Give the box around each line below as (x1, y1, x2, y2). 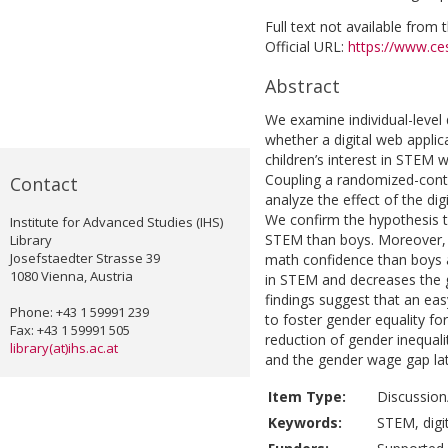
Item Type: (268, 387, 346, 407)
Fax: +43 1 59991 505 (10, 321, 130, 340)
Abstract (265, 74, 340, 99)
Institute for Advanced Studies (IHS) (10, 213, 223, 232)
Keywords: (268, 413, 342, 433)
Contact (10, 172, 78, 197)
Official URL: (265, 37, 348, 57)
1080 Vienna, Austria (10, 267, 133, 286)
